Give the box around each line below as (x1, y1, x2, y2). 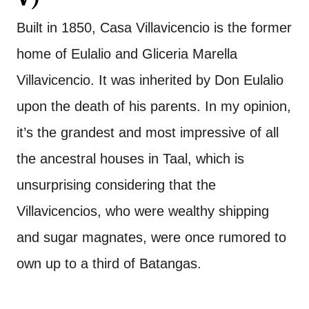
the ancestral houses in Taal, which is (17, 151, 244, 166)
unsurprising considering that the (17, 177, 216, 192)
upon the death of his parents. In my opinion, (17, 99, 291, 114)
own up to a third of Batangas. (17, 256, 201, 271)
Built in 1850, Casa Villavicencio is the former (17, 20, 292, 35)
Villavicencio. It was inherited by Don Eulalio (17, 72, 283, 88)
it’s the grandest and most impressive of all (17, 125, 279, 140)
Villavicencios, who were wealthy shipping (17, 203, 269, 219)
